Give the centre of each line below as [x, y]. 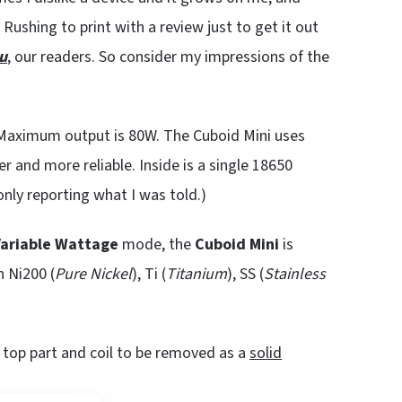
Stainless [295, 275]
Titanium [197, 275]
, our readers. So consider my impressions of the [168, 57]
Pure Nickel [93, 275]
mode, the [157, 245]
